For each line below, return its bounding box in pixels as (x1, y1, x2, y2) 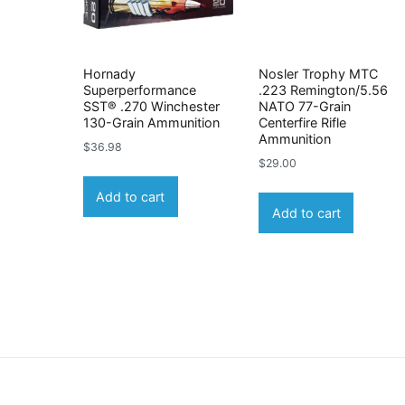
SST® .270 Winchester (83, 99, 220, 115)
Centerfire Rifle (259, 115, 347, 131)
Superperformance (83, 82, 196, 99)
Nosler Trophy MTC (259, 66, 379, 82)
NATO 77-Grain (259, 99, 352, 115)
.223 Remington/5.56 (259, 82, 389, 99)
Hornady (83, 66, 136, 82)
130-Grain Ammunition (83, 115, 220, 131)
